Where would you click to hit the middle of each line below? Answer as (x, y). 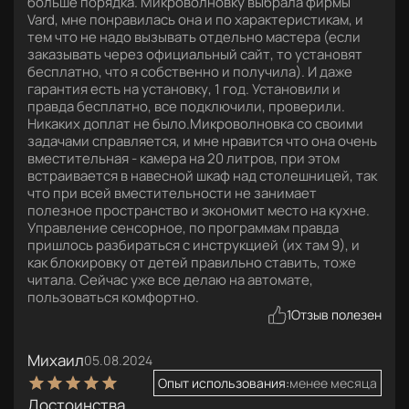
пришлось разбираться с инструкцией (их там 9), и (194, 245)
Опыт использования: (224, 383)
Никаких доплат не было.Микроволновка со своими (195, 124)
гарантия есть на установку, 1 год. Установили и (184, 89)
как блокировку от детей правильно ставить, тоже (192, 262)
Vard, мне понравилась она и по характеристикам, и (195, 20)
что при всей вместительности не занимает (172, 193)
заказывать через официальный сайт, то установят (195, 54)
